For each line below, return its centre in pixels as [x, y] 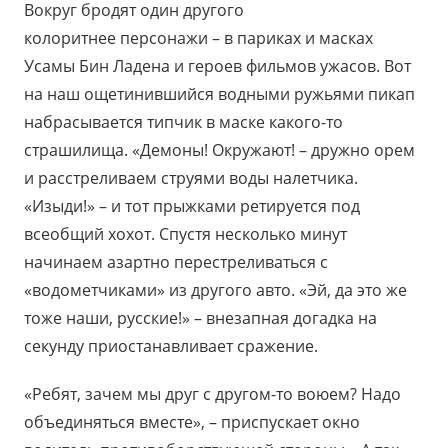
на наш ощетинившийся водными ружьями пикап [219, 93]
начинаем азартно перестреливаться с [176, 261]
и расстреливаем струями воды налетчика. [191, 177]
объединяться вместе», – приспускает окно [192, 421]
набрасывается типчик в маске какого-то [183, 121]
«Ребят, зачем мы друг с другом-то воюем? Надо [212, 393]
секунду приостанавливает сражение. [171, 345]
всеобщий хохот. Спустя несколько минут [185, 233]
